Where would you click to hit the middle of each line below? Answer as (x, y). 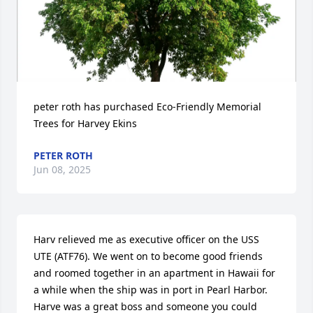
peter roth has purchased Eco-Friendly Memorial (147, 106)
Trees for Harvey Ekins (85, 123)
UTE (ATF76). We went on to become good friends (148, 256)
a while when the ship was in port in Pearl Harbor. (151, 289)
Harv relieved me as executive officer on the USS (146, 239)
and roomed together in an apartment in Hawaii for (154, 272)
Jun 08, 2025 (62, 169)
